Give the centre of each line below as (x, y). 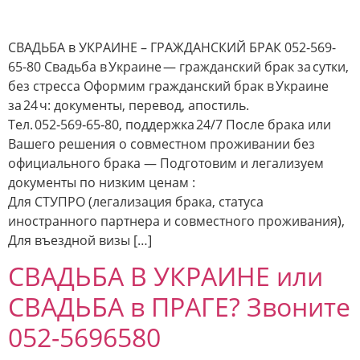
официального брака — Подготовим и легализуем (166, 163)
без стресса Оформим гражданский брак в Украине (168, 86)
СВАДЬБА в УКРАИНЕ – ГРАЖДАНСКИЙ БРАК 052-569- (172, 47)
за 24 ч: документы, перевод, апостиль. (129, 105)
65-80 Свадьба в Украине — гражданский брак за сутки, (178, 67)
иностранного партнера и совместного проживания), (176, 221)
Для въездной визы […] (80, 240)
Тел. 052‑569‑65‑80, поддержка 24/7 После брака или (170, 125)
